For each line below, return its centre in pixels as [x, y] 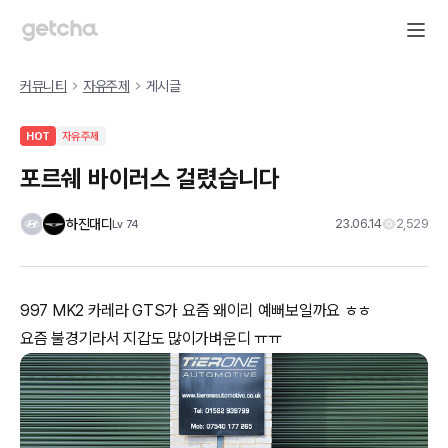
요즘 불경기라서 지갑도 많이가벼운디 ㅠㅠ [151, 338]
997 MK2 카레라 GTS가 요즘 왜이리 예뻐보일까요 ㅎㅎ [196, 310]
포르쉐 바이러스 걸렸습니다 [150, 178]
